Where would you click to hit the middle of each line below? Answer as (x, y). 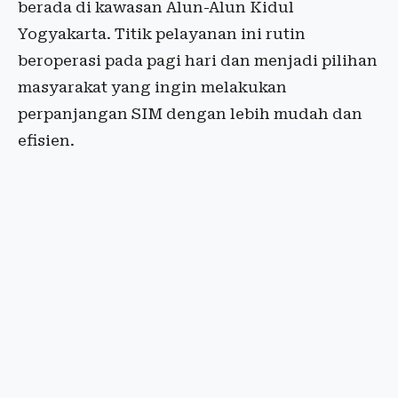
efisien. (46, 141)
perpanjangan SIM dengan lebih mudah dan (190, 114)
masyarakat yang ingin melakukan (152, 88)
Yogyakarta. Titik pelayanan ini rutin (162, 34)
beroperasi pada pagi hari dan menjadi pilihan (198, 61)
